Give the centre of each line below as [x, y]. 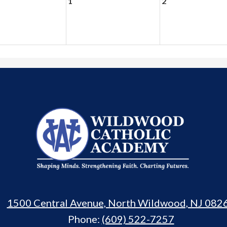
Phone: [85, 219]
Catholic [157, 149]
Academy [162, 178]
